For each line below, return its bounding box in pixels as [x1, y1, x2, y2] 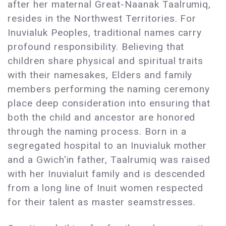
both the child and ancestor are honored [8, 111, 196, 123]
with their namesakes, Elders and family [8, 69, 193, 81]
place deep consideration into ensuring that [8, 97, 211, 109]
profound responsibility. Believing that [8, 40, 185, 52]
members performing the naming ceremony [8, 83, 210, 95]
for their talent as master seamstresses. [8, 196, 196, 208]
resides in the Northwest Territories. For [8, 12, 197, 24]
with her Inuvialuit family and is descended [8, 167, 206, 180]
